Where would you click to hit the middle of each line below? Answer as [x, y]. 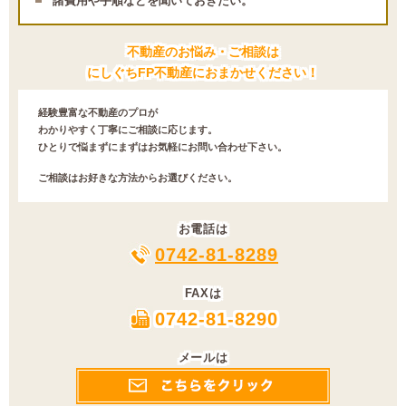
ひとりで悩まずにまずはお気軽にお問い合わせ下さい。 [163, 147]
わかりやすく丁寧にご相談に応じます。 [128, 130]
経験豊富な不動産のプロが [98, 113]
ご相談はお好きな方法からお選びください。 [138, 178]
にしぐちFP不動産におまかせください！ [203, 73]
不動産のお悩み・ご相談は [203, 52]
